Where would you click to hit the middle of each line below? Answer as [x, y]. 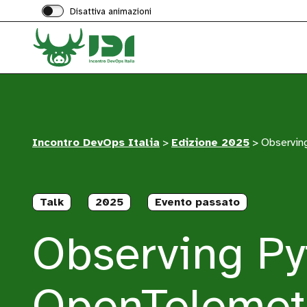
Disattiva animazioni [111, 11]
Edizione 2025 [211, 143]
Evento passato [198, 202]
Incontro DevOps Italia [96, 143]
